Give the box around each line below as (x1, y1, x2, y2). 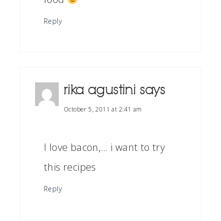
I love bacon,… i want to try (44, 141, 165, 154)
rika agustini (64, 82, 136, 98)
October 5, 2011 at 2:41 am (64, 105, 142, 113)
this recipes (44, 160, 96, 174)
